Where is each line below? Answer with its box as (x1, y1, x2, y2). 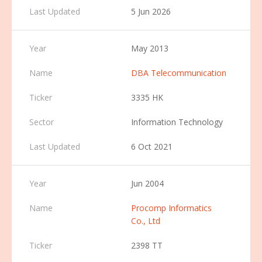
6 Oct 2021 (131, 141, 173, 152)
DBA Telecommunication (131, 67, 226, 78)
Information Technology (131, 116, 223, 127)
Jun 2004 (131, 178, 164, 189)
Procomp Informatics (131, 202, 212, 213)
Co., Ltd (131, 215, 160, 226)
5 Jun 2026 (131, 6, 171, 17)
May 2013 (131, 43, 168, 54)
